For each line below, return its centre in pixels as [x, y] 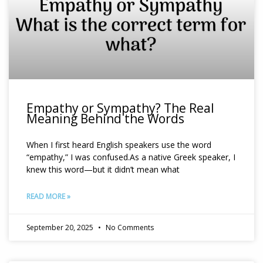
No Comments [129, 228]
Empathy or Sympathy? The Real [120, 108]
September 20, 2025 [61, 228]
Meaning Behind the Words [105, 119]
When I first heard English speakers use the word [119, 145]
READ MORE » [48, 197]
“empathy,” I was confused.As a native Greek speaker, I [131, 157]
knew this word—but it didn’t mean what [103, 170]
